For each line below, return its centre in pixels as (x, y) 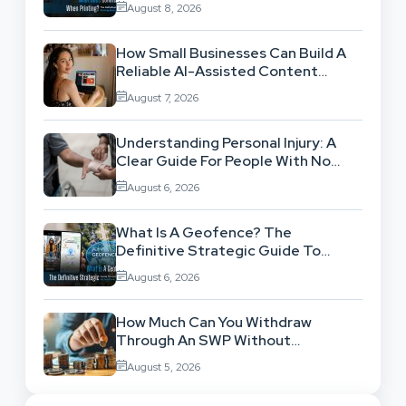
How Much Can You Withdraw (214, 322)
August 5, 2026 (164, 367)
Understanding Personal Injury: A (226, 142)
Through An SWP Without (203, 340)
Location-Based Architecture (219, 268)
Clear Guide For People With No (223, 160)
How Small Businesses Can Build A (231, 53)
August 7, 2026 (163, 97)
